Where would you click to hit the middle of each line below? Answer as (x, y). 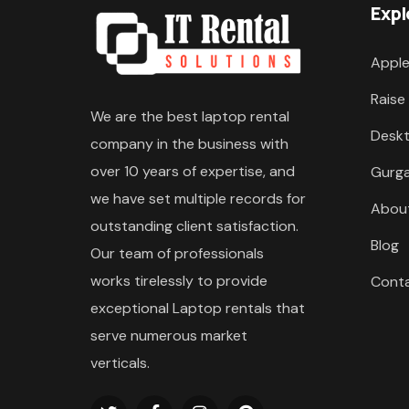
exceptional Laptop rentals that (198, 308)
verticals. (120, 362)
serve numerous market (169, 335)
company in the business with (189, 143)
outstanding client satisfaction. (194, 225)
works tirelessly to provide (179, 280)
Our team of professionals (177, 253)
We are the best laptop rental (190, 116)
